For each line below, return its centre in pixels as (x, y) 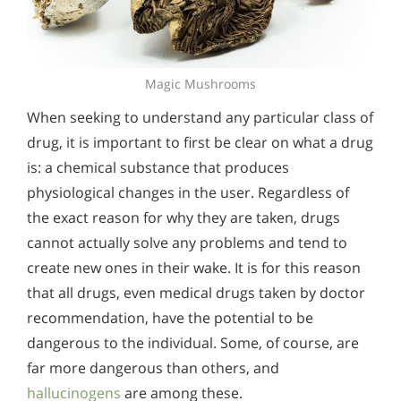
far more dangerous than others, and (153, 368)
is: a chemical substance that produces (158, 168)
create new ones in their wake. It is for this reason (194, 268)
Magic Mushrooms (200, 84)
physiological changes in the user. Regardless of (188, 193)
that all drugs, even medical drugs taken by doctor (196, 293)
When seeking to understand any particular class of (200, 118)
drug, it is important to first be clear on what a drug (200, 143)
